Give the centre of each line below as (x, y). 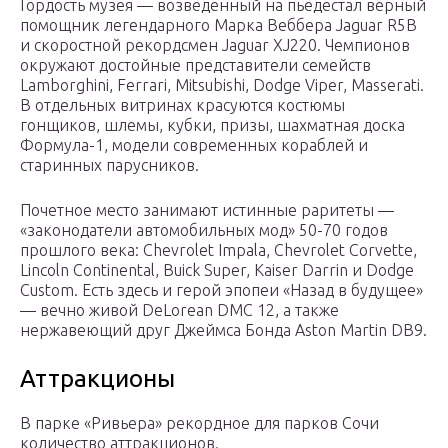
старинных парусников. (109, 165)
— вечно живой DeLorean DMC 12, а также (179, 310)
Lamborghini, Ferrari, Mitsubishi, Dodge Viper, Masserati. (222, 85)
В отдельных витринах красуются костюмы (182, 105)
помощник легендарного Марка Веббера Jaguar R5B (218, 25)
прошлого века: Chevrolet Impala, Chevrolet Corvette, (218, 250)
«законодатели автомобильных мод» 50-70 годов (204, 230)
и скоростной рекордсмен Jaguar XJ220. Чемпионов (215, 45)
